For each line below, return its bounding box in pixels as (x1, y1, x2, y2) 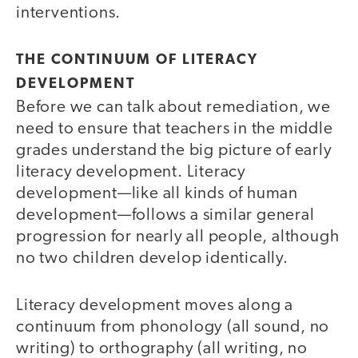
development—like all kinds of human (16, 185, 298, 203)
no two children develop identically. (16, 250, 288, 268)
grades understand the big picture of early (16, 142, 332, 160)
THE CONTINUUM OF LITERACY (16, 53, 258, 69)
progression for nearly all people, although (16, 229, 340, 246)
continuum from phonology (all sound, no (16, 318, 330, 336)
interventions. (16, 4, 121, 22)
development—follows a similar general (16, 207, 315, 225)
